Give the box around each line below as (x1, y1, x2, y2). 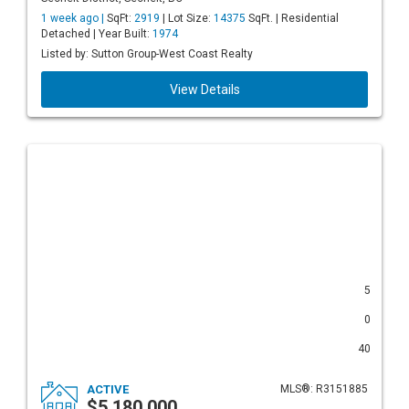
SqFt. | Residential (246, 12, 339, 25)
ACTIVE (87, 383, 129, 396)
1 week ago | (41, 12, 107, 25)
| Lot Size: (160, 12, 214, 25)
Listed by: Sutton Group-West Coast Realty (41, 47, 253, 60)
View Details (169, 82, 240, 97)
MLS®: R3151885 (280, 383, 368, 395)
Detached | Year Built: (41, 27, 152, 40)
